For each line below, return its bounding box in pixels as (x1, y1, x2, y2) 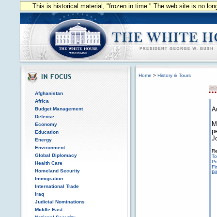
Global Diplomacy (35, 153, 77, 158)
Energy (35, 137, 52, 142)
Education (35, 129, 59, 135)
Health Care (35, 160, 62, 166)
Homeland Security (35, 168, 80, 173)
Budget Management (35, 106, 83, 111)
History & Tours (157, 73, 191, 78)
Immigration (35, 176, 63, 181)
